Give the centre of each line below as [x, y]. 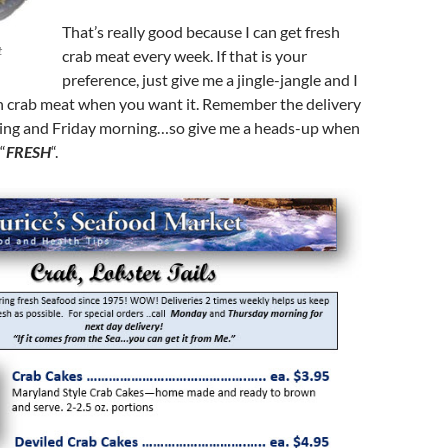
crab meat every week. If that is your [184, 55]
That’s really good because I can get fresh [201, 31]
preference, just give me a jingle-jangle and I [210, 79]
